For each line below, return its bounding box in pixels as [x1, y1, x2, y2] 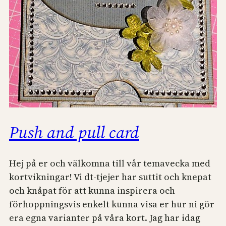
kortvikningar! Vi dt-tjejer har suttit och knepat [9, 170, 211, 183]
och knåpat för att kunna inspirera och [9, 184, 175, 197]
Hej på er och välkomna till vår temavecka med [9, 156, 210, 169]
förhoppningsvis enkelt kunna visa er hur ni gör [9, 197, 214, 210]
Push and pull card [9, 120, 139, 144]
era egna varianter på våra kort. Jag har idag [9, 211, 200, 224]
